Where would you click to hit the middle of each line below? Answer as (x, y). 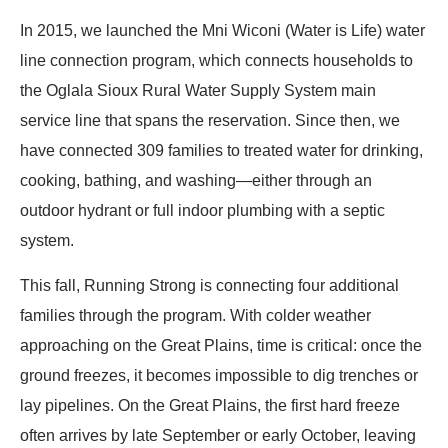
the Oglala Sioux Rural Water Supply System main (198, 91)
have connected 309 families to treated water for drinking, (221, 151)
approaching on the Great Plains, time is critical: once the (221, 345)
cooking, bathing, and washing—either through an (196, 181)
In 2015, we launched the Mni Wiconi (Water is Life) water (222, 31)
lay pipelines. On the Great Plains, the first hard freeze (210, 405)
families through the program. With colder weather (195, 315)
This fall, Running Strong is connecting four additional (209, 285)
